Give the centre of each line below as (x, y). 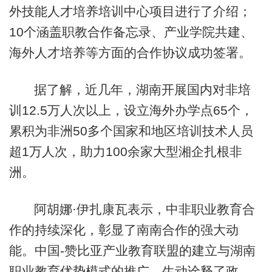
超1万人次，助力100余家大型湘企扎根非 (125, 152)
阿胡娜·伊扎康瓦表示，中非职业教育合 (144, 209)
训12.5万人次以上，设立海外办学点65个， (131, 110)
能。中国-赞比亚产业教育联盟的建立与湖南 (132, 251)
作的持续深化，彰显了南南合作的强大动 (124, 230)
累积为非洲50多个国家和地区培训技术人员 (131, 131)
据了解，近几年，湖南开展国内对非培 (142, 90)
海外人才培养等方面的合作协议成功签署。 (130, 52)
